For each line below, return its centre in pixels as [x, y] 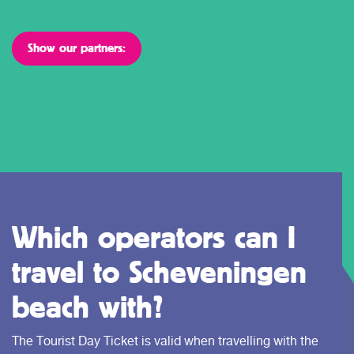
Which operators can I [154, 237]
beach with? [88, 306]
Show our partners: [77, 47]
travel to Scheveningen [159, 271]
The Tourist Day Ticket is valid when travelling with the [165, 341]
